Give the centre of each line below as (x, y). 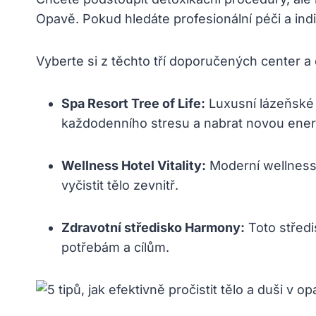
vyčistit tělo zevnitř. (120, 186)
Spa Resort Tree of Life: (133, 104)
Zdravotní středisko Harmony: (153, 228)
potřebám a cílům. (115, 248)
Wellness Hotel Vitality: (134, 166)
